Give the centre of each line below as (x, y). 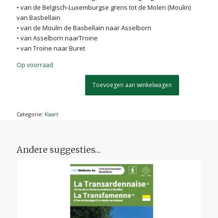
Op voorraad (35, 65)
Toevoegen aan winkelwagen (132, 85)
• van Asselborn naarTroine (57, 38)
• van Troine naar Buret (51, 48)
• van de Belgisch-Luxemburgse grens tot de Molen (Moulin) (103, 7)
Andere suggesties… (58, 150)
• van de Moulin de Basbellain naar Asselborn (84, 27)
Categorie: (30, 114)
